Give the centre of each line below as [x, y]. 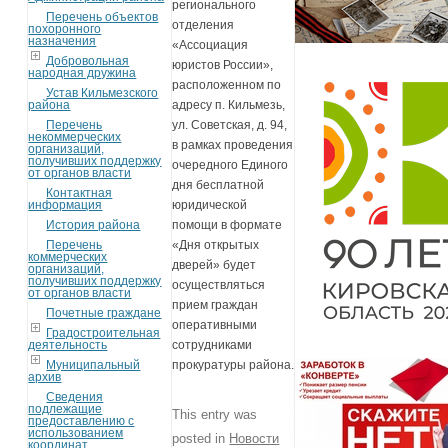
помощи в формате [227, 225]
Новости [254, 438]
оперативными [215, 325]
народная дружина [82, 72]
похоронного [65, 28]
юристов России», [223, 65]
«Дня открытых [216, 245]
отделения [203, 25]
